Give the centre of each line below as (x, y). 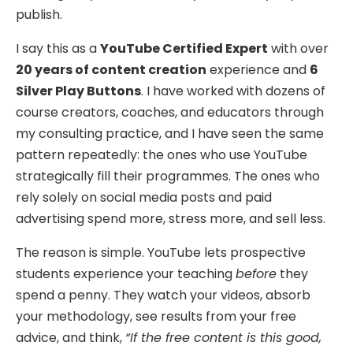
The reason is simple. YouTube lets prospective (161, 253)
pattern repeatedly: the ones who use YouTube (162, 155)
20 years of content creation (111, 70)
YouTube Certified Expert (184, 49)
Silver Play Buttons (78, 91)
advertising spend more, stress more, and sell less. (171, 219)
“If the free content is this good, (223, 338)
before (256, 274)
